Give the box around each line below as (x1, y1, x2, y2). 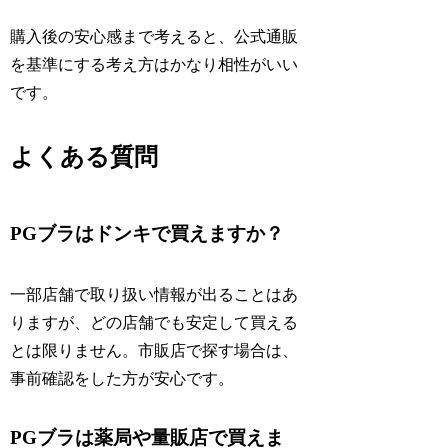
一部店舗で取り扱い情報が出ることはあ (10, 285, 299, 303)
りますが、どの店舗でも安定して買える (10, 313, 299, 331)
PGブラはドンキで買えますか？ (10, 223, 285, 245)
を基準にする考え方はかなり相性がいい (10, 55, 299, 73)
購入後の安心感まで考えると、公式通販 (10, 27, 299, 45)
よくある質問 (10, 143, 159, 170)
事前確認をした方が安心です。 (10, 369, 235, 387)
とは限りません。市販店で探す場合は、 (10, 341, 299, 359)
